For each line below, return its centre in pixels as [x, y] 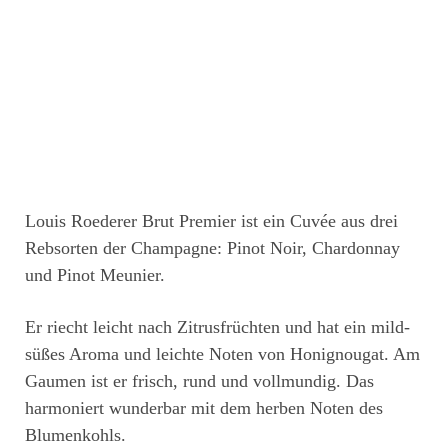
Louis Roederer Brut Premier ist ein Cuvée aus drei [211, 221]
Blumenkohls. [75, 435]
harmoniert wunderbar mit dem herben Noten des [204, 408]
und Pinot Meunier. [95, 275]
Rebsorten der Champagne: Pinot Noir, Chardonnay [212, 248]
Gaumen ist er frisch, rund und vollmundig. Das [199, 381]
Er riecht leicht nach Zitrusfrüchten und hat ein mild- [217, 327]
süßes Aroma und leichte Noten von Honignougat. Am [222, 354]
